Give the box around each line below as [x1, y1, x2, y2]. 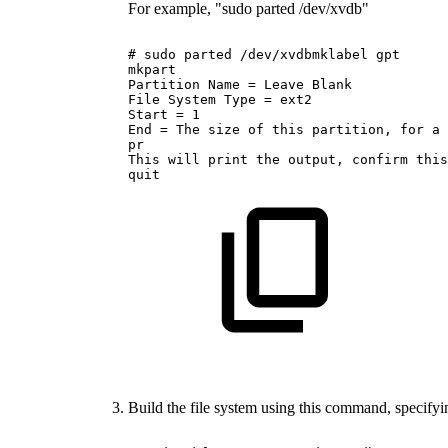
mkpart [128, 61, 176, 77]
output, [288, 151, 344, 167]
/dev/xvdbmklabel [240, 46, 368, 62]
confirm [352, 151, 408, 167]
